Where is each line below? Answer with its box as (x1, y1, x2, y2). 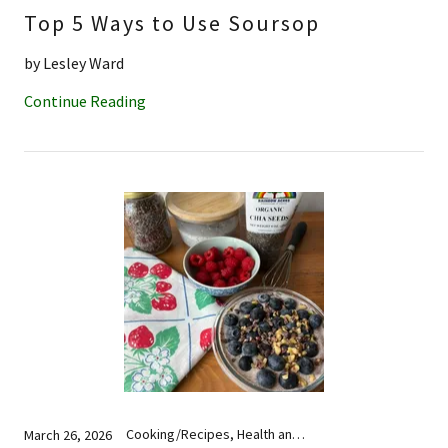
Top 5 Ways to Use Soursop (24, 8, 320, 37)
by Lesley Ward (24, 52, 124, 73)
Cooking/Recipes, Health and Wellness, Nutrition (292, 424, 305, 443)
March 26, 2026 (24, 425, 112, 444)
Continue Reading (24, 90, 146, 111)
